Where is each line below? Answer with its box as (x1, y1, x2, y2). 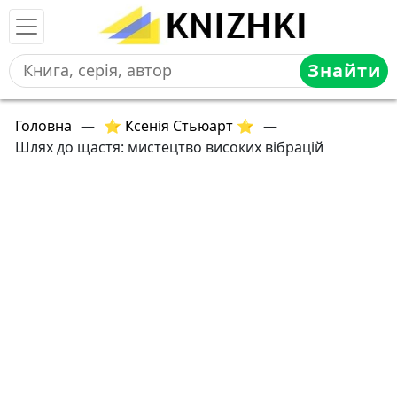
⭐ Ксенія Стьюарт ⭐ (104, 116, 254, 136)
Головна (15, 116, 72, 136)
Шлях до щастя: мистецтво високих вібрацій (15, 137, 323, 157)
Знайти (307, 58, 381, 83)
